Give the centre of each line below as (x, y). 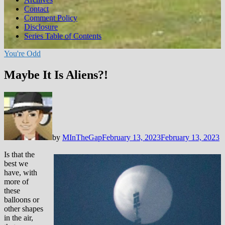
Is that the (19, 154)
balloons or (22, 199)
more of (16, 181)
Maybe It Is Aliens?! (56, 75)
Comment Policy (51, 18)
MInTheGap (82, 137)
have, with (21, 172)
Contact (36, 9)
